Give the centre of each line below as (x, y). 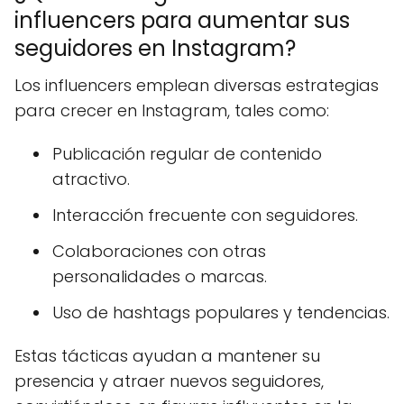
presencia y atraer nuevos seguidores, (169, 381)
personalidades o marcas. (160, 276)
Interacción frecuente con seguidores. (205, 215)
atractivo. (91, 179)
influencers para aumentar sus (182, 20)
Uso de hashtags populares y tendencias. (221, 312)
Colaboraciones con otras (159, 251)
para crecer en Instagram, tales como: (172, 110)
